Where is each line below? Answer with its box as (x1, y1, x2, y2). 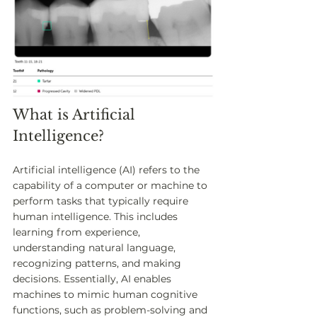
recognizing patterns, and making (13, 257, 184, 270)
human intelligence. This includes (13, 210, 180, 223)
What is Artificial (13, 106, 139, 123)
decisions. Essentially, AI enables (13, 272, 174, 285)
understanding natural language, (13, 241, 178, 254)
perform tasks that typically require (13, 195, 191, 207)
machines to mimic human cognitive (13, 288, 200, 301)
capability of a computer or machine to (13, 179, 210, 192)
